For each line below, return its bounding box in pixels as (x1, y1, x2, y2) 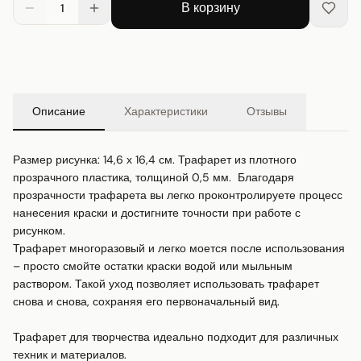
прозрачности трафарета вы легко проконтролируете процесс (13, 188, 342, 203)
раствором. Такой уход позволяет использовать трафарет (13, 276, 319, 292)
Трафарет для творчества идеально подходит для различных (13, 330, 338, 345)
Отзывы (247, 104, 287, 119)
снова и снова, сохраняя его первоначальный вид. (13, 294, 280, 309)
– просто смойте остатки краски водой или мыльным (13, 259, 293, 274)
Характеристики (124, 104, 208, 119)
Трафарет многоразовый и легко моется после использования (13, 241, 345, 256)
